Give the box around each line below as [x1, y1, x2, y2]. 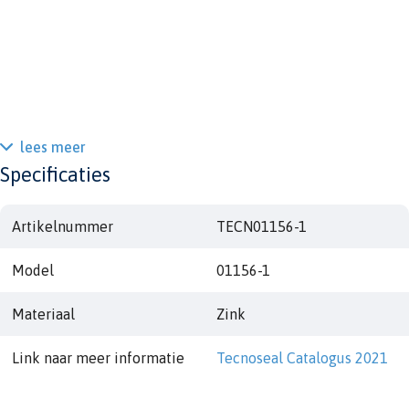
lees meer [20, 139, 86, 156]
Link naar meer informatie [11, 350, 184, 367]
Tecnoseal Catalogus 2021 [215, 350, 388, 367]
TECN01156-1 [215, 218, 307, 236]
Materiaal [11, 306, 75, 323]
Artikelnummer [11, 218, 113, 236]
